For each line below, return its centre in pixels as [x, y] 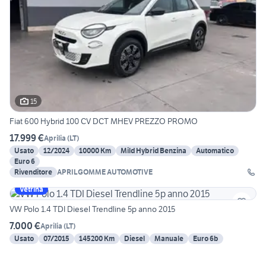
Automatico [215, 151]
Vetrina [31, 189]
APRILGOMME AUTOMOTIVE [105, 172]
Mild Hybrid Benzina [153, 151]
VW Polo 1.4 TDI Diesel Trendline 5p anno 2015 [92, 209]
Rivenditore [33, 172]
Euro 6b [206, 239]
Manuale [169, 239]
